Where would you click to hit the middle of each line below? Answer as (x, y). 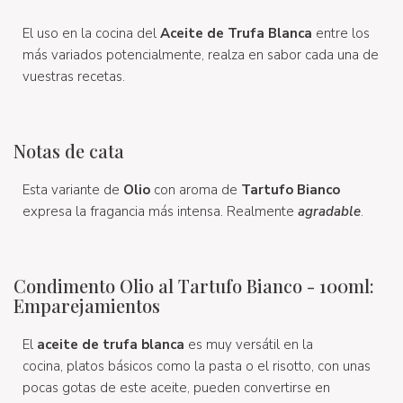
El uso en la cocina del (91, 33)
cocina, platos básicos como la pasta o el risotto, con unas (197, 366)
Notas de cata (69, 150)
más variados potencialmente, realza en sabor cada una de (201, 54)
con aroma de (196, 189)
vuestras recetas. (74, 76)
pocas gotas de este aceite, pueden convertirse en (176, 387)
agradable (329, 211)
